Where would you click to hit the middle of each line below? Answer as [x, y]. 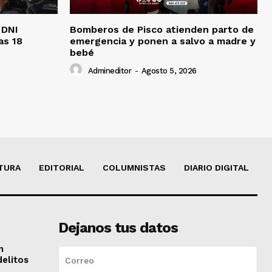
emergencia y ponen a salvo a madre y [163, 41]
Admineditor [109, 70]
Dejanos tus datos [118, 228]
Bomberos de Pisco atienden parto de [162, 30]
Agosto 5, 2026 [169, 70]
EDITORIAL [62, 168]
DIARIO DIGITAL [216, 168]
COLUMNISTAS [134, 168]
